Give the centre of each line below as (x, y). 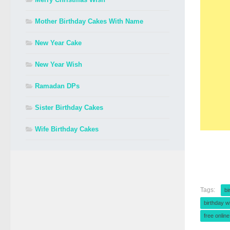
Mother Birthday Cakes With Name (89, 21)
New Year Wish (59, 64)
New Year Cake (58, 43)
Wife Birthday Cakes (67, 129)
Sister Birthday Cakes (69, 107)
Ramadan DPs (57, 86)
